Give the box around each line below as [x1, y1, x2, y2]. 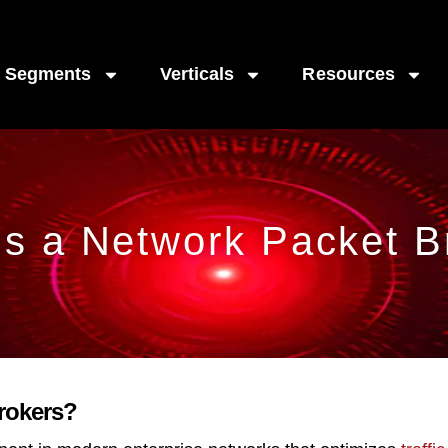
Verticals [159, 64, 235, 84]
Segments [4, 64, 92, 84]
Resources [302, 64, 396, 84]
